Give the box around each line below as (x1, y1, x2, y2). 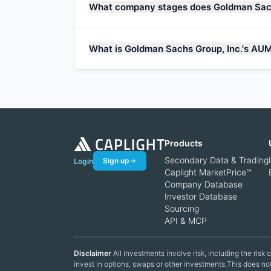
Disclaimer (74, 249, 113, 258)
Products (165, 138, 203, 148)
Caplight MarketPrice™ (165, 167, 251, 177)
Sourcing (165, 203, 199, 214)
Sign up (103, 155, 129, 165)
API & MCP (165, 215, 207, 226)
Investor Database (165, 191, 237, 201)
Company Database (165, 179, 243, 189)
